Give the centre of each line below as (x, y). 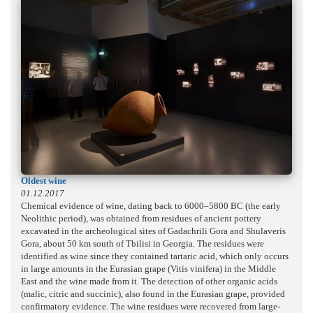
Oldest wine (44, 180)
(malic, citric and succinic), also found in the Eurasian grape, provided (153, 293)
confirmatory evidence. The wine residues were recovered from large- (151, 306)
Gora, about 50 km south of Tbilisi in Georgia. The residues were (143, 243)
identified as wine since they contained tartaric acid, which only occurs (155, 256)
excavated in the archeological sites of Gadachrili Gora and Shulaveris (153, 231)
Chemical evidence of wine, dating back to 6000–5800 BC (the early (151, 205)
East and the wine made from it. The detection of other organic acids (149, 281)
